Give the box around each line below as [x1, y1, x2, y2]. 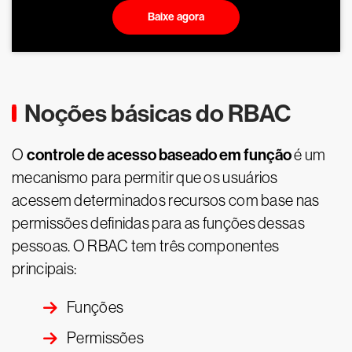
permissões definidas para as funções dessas [12, 214, 305, 232]
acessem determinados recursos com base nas [12, 192, 320, 209]
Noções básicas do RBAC [24, 99, 291, 128]
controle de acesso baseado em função [26, 145, 291, 164]
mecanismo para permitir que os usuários [12, 169, 278, 186]
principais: [12, 260, 77, 277]
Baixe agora [147, 10, 205, 24]
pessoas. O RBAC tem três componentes [12, 237, 280, 255]
